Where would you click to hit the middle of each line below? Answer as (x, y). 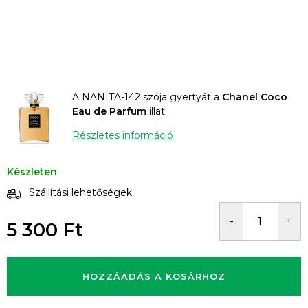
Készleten (32, 172)
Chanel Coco (255, 97)
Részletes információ (123, 135)
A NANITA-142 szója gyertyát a (147, 97)
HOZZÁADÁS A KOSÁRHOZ (154, 277)
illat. (157, 111)
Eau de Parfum (109, 111)
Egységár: (30, 247)
